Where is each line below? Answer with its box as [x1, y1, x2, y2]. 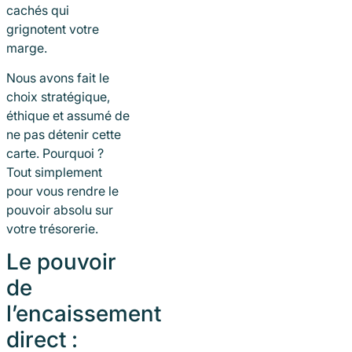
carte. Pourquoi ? [6, 145, 104, 161]
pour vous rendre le [6, 182, 119, 199]
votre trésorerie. [6, 220, 98, 236]
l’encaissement [6, 300, 161, 328]
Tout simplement [6, 163, 102, 180]
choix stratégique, [6, 88, 110, 104]
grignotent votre [6, 20, 99, 37]
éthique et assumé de [6, 107, 130, 123]
